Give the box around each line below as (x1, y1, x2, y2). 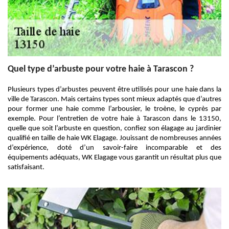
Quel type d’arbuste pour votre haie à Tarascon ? (8, 64, 194, 74)
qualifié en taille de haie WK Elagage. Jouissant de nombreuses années (8, 134, 221, 142)
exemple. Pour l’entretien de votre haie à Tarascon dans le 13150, (8, 115, 221, 123)
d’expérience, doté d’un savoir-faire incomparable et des (8, 144, 221, 152)
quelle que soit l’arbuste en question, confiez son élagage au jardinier (8, 125, 221, 132)
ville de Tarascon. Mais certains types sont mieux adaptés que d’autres (8, 96, 221, 103)
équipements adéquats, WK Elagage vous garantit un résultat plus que (8, 154, 221, 162)
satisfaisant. (8, 164, 44, 171)
